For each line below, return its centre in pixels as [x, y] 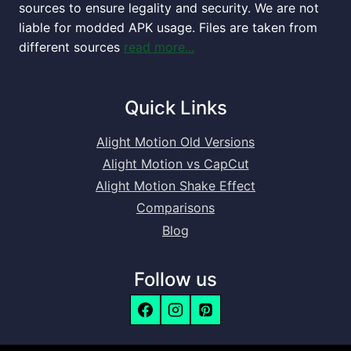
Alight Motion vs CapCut [175, 164]
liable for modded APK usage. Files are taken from [168, 28]
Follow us [175, 280]
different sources [71, 47]
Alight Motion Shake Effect [175, 186]
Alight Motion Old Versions [175, 142]
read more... [159, 47]
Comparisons [175, 208]
